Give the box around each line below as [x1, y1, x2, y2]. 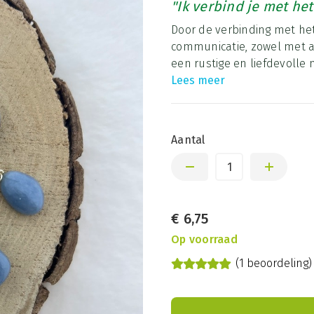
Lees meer [171, 74, 226, 87]
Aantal [171, 133, 205, 146]
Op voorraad [171, 233, 238, 246]
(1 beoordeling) [235, 257, 312, 270]
